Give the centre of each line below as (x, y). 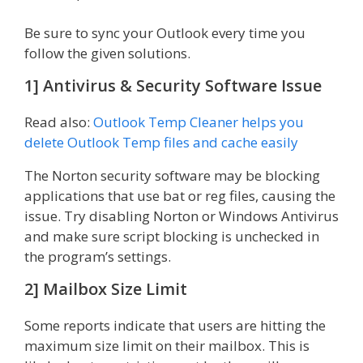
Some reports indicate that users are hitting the (175, 325)
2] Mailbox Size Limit (106, 289)
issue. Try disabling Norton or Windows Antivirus (181, 216)
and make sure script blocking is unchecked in (172, 236)
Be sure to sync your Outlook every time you (165, 33)
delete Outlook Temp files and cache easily (161, 142)
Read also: (59, 122)
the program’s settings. (98, 256)
